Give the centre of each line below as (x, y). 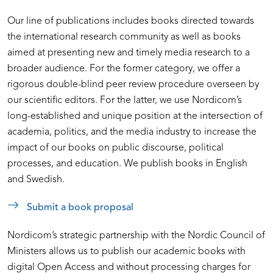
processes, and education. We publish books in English (127, 164)
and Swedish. (36, 180)
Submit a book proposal (80, 208)
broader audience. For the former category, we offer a (124, 69)
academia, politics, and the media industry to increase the (132, 133)
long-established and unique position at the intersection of (135, 117)
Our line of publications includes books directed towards (131, 22)
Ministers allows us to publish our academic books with (126, 252)
